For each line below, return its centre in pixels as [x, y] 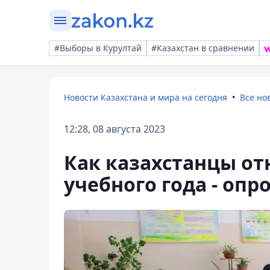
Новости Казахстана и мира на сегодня [146, 97]
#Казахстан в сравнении [203, 48]
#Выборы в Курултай [98, 48]
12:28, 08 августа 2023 [115, 129]
